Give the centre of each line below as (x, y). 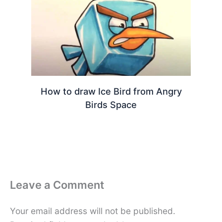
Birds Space (111, 104)
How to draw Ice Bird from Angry (111, 91)
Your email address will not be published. (93, 211)
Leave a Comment (57, 185)
